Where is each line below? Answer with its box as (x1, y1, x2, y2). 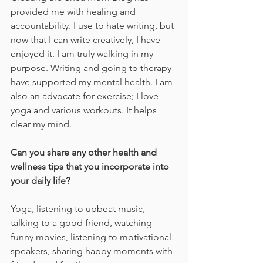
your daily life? (11, 175, 70, 187)
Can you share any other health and (11, 147, 159, 159)
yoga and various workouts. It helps (11, 104, 159, 116)
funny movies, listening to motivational (11, 231, 174, 243)
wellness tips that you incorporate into (11, 161, 171, 173)
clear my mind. (11, 119, 72, 130)
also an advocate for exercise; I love (11, 90, 161, 102)
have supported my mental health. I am (11, 76, 175, 88)
